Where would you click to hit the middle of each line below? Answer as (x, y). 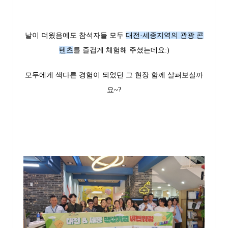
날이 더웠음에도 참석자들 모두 (75, 35)
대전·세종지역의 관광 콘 (164, 35)
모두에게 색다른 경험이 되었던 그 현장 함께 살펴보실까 (114, 75)
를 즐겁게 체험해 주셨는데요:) (121, 50)
